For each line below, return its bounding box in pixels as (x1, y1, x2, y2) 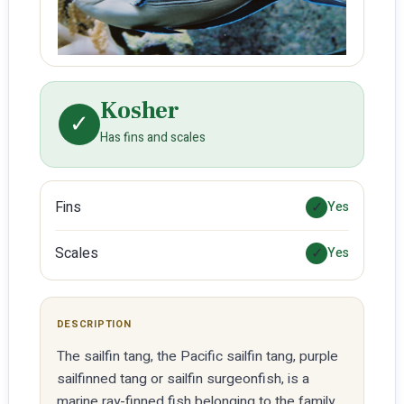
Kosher (99, 95, 179, 127)
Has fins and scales (99, 128, 206, 148)
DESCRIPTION (56, 317, 132, 333)
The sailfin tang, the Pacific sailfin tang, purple (56, 346, 338, 368)
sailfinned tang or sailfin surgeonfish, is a (56, 369, 309, 390)
